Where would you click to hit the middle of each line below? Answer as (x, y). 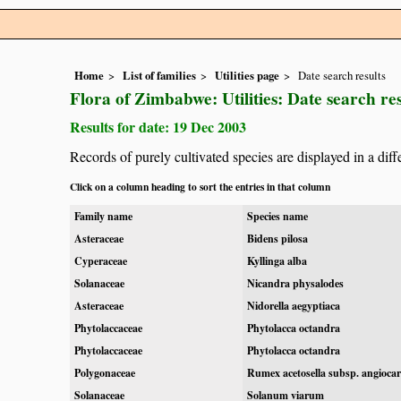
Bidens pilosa (277, 239)
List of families (159, 76)
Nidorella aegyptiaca (294, 306)
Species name (277, 216)
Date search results (342, 76)
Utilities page (247, 76)
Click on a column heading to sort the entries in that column (200, 187)
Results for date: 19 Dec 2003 (158, 127)
